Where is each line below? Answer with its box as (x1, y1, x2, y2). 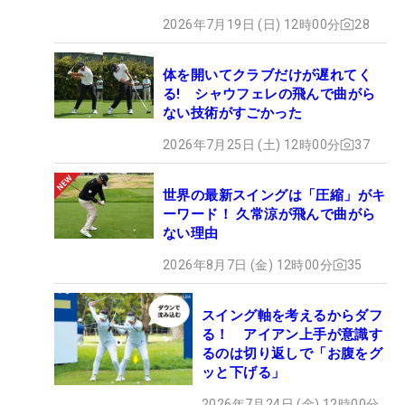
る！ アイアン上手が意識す (202, 325, 383, 343)
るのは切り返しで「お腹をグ (202, 344, 383, 362)
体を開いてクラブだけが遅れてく (163, 66, 372, 83)
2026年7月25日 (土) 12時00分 (163, 137, 341, 152)
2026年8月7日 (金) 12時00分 (163, 257, 333, 272)
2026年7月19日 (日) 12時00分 (163, 16, 341, 32)
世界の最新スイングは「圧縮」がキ (163, 186, 386, 203)
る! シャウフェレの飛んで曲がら (163, 85, 376, 102)
